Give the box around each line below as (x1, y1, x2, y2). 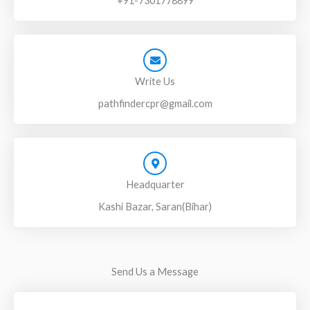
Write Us (135, 75, 175, 87)
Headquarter (125, 179, 185, 190)
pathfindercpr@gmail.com (98, 98, 212, 109)
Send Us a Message (111, 266, 199, 277)
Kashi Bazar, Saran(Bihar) (98, 201, 212, 212)
